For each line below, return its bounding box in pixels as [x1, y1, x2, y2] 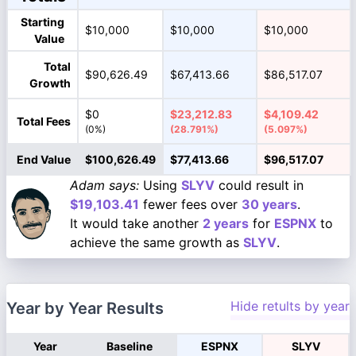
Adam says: [70, 177, 139, 193]
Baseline [106, 339, 153, 353]
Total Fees [17, 114, 71, 128]
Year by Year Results [6, 299, 164, 318]
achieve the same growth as [70, 234, 243, 250]
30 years [242, 196, 297, 212]
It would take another [70, 215, 203, 231]
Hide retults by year [230, 298, 350, 314]
